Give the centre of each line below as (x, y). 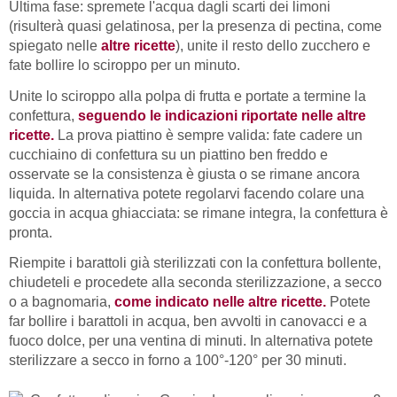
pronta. (31, 232)
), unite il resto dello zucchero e (273, 46)
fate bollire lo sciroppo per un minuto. (125, 66)
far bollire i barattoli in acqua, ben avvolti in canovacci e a (188, 322)
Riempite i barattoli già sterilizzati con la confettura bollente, (195, 263)
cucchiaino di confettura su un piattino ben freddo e (168, 154)
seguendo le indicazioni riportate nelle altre (222, 115)
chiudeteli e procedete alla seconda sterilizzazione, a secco (195, 283)
